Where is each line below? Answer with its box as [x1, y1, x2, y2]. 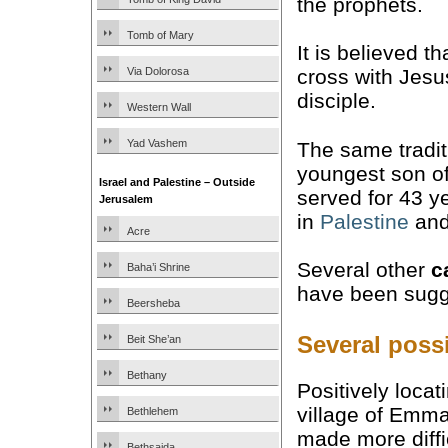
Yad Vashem [127, 137, 187, 149]
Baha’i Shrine [127, 261, 190, 273]
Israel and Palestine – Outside [99, 176, 255, 188]
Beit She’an [127, 333, 181, 345]
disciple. [297, 89, 376, 113]
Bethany [127, 369, 167, 381]
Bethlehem [127, 405, 178, 417]
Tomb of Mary [127, 29, 194, 41]
